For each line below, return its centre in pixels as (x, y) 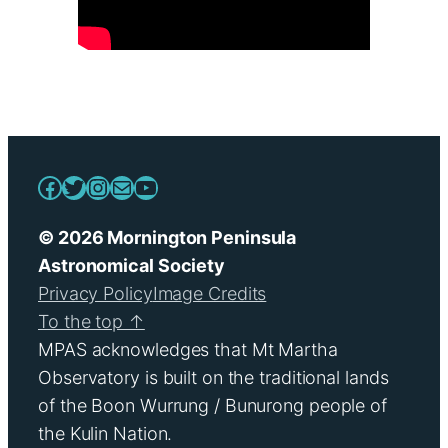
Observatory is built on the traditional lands (213, 377)
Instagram (140, 186)
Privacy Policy (95, 293)
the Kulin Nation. (105, 433)
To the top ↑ (91, 321)
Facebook (92, 186)
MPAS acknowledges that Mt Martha (188, 349)
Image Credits (209, 293)
